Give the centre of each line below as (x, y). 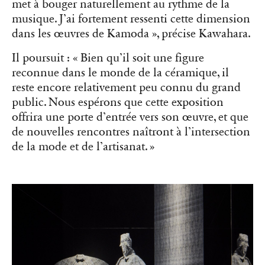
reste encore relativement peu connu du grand (126, 88)
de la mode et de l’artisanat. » (83, 147)
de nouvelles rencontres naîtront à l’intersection (131, 132)
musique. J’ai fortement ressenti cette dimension (131, 19)
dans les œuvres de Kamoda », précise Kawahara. (131, 34)
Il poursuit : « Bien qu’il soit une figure (108, 58)
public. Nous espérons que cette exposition (118, 103)
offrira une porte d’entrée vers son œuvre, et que (130, 117)
